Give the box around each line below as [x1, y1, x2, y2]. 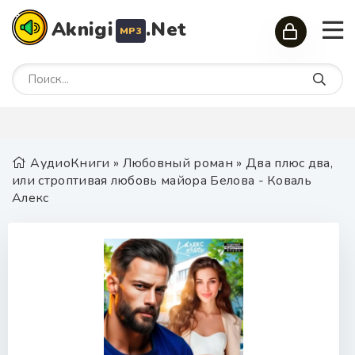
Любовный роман [122, 155, 233, 172]
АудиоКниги [30, 155, 110, 172]
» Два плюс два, [232, 155, 334, 172]
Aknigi [52, 17, 113, 42]
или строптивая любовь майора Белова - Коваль [12, 172, 312, 189]
